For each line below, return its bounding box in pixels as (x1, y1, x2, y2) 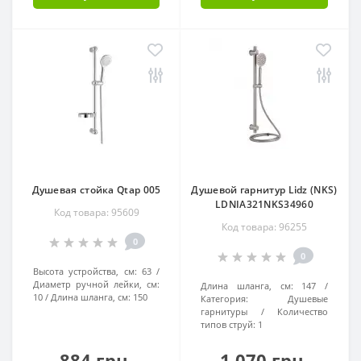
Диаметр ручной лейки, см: (33, 277, 160, 290)
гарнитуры (201, 305, 247, 317)
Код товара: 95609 (53, 205, 139, 219)
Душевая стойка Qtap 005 (31, 182, 161, 197)
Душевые (288, 292, 328, 305)
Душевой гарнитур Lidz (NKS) (191, 182, 338, 197)
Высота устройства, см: (33, 264, 137, 277)
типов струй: (201, 317, 255, 330)
